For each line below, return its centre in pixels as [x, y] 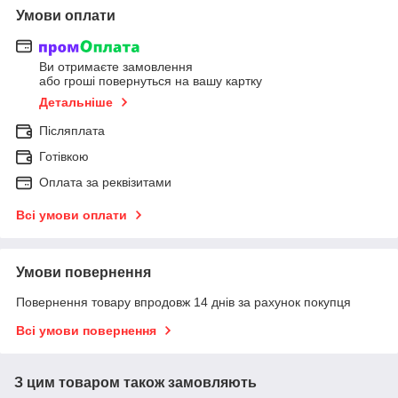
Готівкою [64, 157]
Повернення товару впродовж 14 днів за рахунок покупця [183, 302]
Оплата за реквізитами [105, 183]
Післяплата [72, 131]
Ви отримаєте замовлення [116, 67]
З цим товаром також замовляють [135, 383]
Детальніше [76, 103]
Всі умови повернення [86, 331]
